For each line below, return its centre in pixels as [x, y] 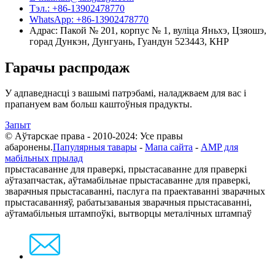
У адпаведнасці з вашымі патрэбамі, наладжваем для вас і [126, 93]
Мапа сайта [169, 147]
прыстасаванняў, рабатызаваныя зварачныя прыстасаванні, [128, 203]
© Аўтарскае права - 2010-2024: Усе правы [94, 136]
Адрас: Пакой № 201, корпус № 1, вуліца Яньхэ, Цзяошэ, [148, 30]
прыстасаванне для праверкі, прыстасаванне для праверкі [126, 169]
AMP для [219, 147]
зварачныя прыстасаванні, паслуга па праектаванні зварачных [135, 192]
